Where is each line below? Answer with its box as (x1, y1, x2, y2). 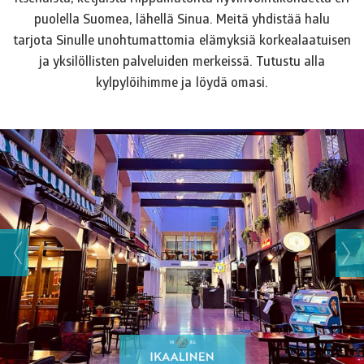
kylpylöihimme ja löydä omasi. (96, 72, 268, 90)
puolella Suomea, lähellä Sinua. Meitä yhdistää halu (33, 9, 331, 27)
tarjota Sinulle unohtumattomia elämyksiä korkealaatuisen (13, 30, 351, 48)
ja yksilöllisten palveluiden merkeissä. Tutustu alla (39, 51, 325, 69)
